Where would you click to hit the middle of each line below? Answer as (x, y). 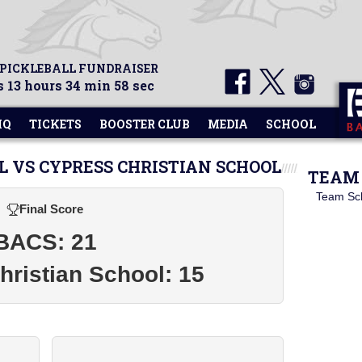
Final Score (51, 209)
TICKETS (55, 124)
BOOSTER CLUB (145, 124)
